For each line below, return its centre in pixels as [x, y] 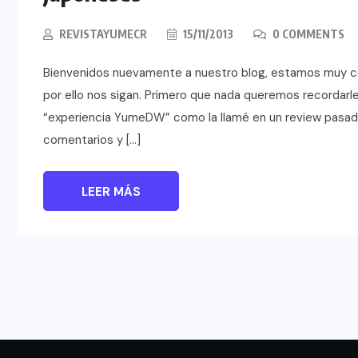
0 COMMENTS [307, 34]
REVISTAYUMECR [103, 34]
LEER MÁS [111, 191]
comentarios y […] [92, 139]
